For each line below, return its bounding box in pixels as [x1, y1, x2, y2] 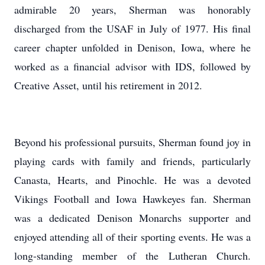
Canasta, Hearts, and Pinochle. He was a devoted [14, 173, 251, 187]
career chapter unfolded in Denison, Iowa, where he [14, 40, 251, 54]
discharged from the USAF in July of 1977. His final [14, 21, 251, 35]
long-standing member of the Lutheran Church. [14, 248, 251, 263]
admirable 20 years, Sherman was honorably [14, 2, 251, 17]
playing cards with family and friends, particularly [14, 154, 251, 168]
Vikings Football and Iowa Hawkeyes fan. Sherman [14, 192, 251, 206]
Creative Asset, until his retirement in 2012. [14, 78, 202, 92]
